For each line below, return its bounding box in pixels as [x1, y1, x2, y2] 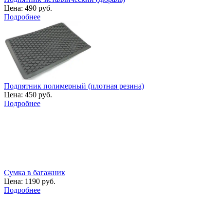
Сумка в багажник [4, 168, 65, 177]
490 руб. [23, 3, 52, 12]
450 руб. [23, 90, 52, 99]
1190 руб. [23, 177, 55, 185]
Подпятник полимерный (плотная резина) [4, 81, 144, 90]
